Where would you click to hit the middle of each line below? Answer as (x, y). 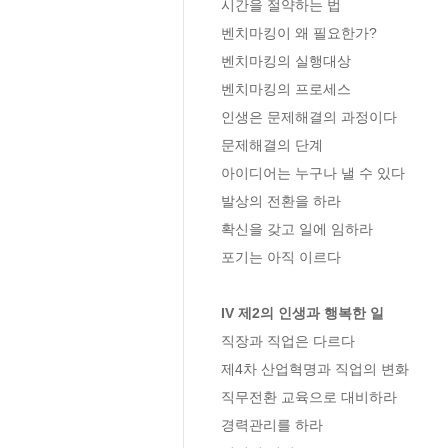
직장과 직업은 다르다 (288, 340)
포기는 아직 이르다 (281, 256)
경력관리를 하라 (272, 424)
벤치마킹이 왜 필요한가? (299, 32)
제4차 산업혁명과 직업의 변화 (315, 368)
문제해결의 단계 (272, 144)
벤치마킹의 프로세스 (286, 88)
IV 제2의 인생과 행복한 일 (302, 312)
